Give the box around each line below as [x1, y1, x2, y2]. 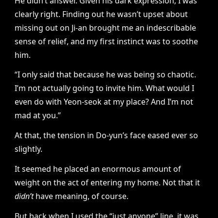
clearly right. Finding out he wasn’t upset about [15, 8, 188, 19]
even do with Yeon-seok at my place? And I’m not [15, 96, 193, 108]
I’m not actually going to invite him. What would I [15, 83, 194, 94]
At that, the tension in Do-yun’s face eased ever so [15, 130, 198, 141]
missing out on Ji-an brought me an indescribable [15, 22, 196, 33]
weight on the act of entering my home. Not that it [15, 177, 200, 188]
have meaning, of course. [34, 190, 128, 201]
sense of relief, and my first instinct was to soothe [15, 36, 198, 47]
